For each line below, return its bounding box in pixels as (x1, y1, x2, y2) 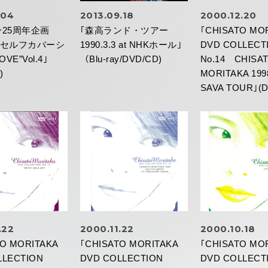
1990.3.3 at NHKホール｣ (80, 39, 182, 50)
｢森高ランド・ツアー (80, 25, 169, 36)
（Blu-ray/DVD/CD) (80, 54, 162, 65)
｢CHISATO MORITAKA (80, 239, 178, 249)
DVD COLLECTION (80, 253, 163, 264)
